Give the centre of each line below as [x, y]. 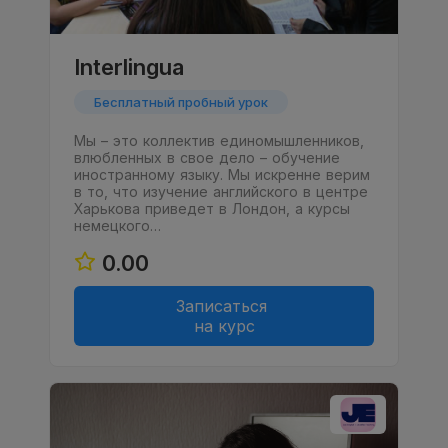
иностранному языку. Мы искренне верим [222, 175]
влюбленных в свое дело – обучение [207, 158]
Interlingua [129, 67]
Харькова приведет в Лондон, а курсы [212, 209]
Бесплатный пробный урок [181, 102]
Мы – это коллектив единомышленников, [219, 141]
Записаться [224, 306]
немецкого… [117, 226]
